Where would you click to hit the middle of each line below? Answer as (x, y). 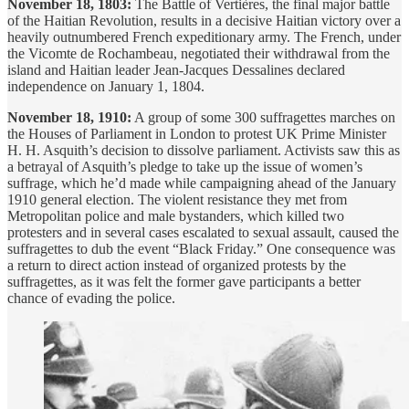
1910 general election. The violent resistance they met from (177, 200)
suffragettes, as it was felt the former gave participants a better (184, 282)
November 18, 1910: (69, 118)
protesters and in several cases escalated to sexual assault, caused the (203, 233)
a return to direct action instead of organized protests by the (177, 266)
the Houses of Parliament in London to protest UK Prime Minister (197, 134)
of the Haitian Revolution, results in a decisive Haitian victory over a (204, 21)
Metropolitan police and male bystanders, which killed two (176, 216)
